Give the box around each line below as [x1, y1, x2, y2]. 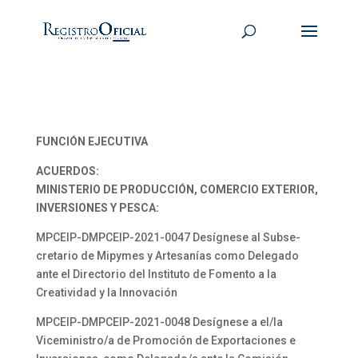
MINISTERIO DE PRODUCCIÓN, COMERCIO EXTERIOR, [35, 183, 318, 196]
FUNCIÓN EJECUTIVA [35, 135, 148, 148]
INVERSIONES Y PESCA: [35, 201, 159, 214]
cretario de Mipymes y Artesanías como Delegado [35, 249, 299, 262]
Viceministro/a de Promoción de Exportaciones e [35, 334, 296, 347]
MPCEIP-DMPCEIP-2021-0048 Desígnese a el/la [35, 316, 283, 328]
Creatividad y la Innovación [35, 286, 177, 299]
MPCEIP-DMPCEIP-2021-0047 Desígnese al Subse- [35, 231, 300, 244]
